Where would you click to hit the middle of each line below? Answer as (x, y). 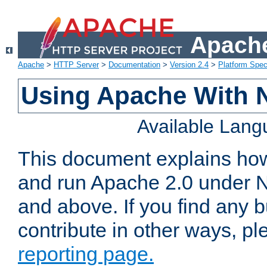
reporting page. (86, 254)
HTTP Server (76, 65)
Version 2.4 (189, 65)
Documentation (134, 65)
